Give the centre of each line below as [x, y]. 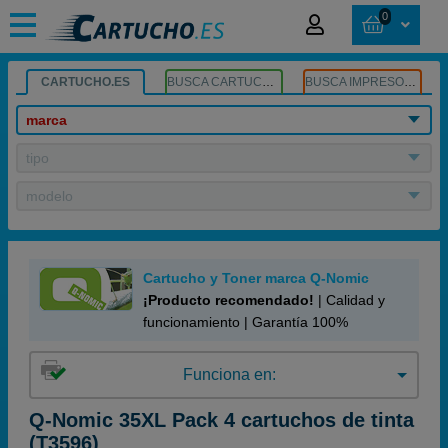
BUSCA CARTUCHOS [267, 82]
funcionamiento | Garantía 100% [245, 322]
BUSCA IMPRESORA [410, 82]
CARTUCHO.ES [85, 82]
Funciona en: [229, 374]
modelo [49, 196]
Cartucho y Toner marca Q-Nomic [256, 278]
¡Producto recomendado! [228, 300]
